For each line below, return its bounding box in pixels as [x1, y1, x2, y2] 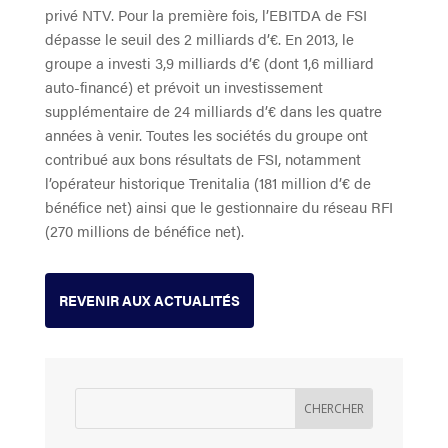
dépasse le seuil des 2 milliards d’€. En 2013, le [44, 27, 354, 49]
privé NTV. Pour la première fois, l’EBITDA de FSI [44, 3, 367, 25]
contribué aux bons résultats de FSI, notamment [44, 147, 361, 169]
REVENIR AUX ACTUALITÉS [58, 289, 240, 310]
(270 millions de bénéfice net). [44, 219, 244, 241]
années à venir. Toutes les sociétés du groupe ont [44, 123, 368, 145]
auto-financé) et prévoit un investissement [44, 75, 323, 97]
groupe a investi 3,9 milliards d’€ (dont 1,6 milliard [44, 51, 374, 73]
